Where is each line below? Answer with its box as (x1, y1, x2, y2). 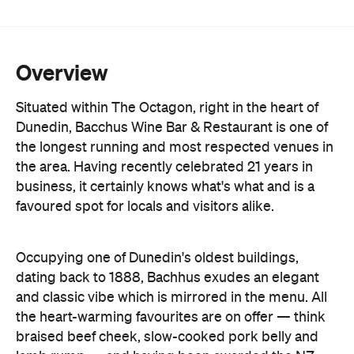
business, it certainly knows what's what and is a (16, 108, 314, 123)
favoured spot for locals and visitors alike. (16, 128, 274, 143)
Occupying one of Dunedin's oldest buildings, (16, 179, 299, 194)
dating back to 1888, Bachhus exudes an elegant (16, 199, 319, 214)
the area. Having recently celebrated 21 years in (16, 88, 313, 104)
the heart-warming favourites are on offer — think (16, 239, 326, 254)
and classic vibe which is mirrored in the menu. (16, 219, 311, 234)
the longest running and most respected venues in (16, 69, 333, 84)
